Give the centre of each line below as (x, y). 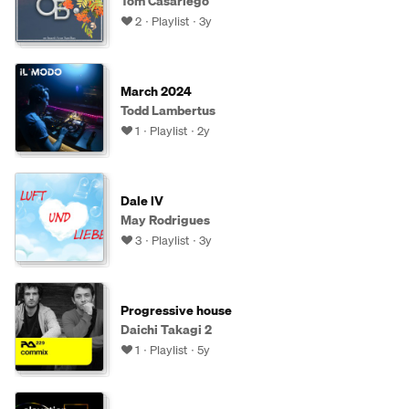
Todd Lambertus (168, 110)
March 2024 (156, 91)
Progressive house (176, 310)
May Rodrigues (165, 220)
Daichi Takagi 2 (166, 330)
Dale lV (142, 201)
